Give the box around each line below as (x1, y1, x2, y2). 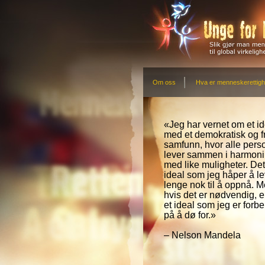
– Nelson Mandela (164, 230, 241, 241)
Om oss (153, 79, 176, 86)
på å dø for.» (164, 210, 216, 221)
